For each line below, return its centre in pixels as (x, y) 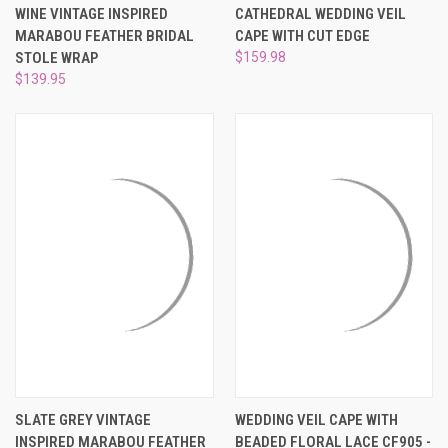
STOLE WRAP (56, 58)
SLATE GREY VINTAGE (83, 420)
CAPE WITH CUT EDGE (302, 36)
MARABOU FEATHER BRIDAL (104, 36)
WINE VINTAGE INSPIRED (91, 14)
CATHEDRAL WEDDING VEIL (320, 14)
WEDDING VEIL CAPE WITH (316, 420)
